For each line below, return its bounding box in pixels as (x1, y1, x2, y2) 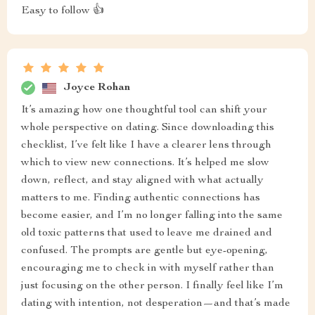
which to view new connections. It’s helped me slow (21, 157, 269, 169)
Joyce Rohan (63, 82, 130, 94)
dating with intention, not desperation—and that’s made (21, 298, 290, 309)
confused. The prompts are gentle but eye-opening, (21, 245, 268, 257)
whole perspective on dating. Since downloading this (21, 122, 274, 134)
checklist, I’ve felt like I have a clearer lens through (21, 140, 271, 151)
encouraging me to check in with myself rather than (21, 263, 274, 274)
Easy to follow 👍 (21, 6, 104, 17)
